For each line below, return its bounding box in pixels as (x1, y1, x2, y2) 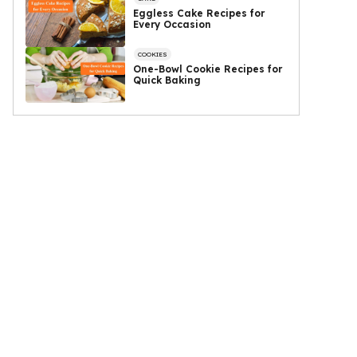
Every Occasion (133, 18, 212, 30)
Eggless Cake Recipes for (133, 6, 265, 19)
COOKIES (138, 50, 168, 59)
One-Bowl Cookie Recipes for (133, 63, 283, 76)
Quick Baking (133, 74, 202, 87)
